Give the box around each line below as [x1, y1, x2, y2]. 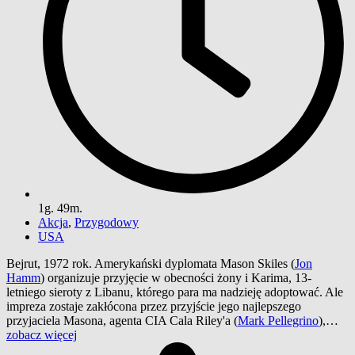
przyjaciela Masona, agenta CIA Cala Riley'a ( [6, 313, 238, 327]
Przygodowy [74, 215, 139, 229]
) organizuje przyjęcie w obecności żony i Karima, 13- [40, 270, 311, 284]
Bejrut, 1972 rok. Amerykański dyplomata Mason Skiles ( [6, 256, 295, 270]
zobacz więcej [6, 327, 77, 342]
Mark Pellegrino [238, 313, 319, 327]
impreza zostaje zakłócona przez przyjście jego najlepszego [6, 299, 301, 313]
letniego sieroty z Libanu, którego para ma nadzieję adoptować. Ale [6, 284, 343, 299]
